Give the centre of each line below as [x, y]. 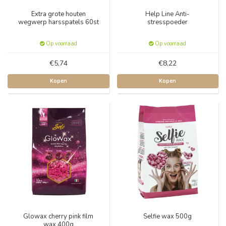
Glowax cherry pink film [59, 216]
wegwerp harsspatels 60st [58, 22]
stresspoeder [168, 22]
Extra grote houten [58, 14]
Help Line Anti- [168, 14]
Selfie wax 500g [168, 216]
